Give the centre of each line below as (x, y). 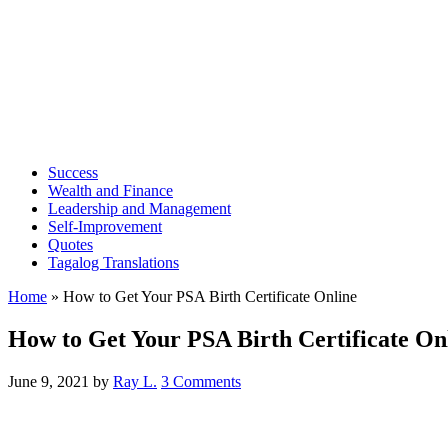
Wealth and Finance (110, 190)
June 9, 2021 (48, 381)
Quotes (70, 244)
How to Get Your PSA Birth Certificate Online (210, 296)
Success (73, 172)
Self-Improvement (105, 226)
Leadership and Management (139, 208)
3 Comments (201, 381)
